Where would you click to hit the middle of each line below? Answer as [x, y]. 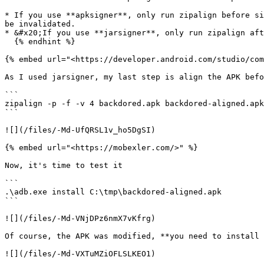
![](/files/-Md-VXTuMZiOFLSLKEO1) [80, 254]
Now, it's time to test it [64, 165]
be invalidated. [40, 24]
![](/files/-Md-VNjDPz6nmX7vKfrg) [80, 218]
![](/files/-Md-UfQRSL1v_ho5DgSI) [80, 130]
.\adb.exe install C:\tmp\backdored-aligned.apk [113, 192]
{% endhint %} [9, 42]
